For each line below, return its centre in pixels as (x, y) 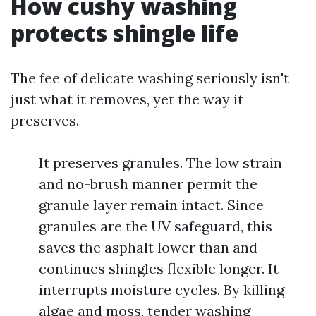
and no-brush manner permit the (148, 184)
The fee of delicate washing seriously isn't (150, 78)
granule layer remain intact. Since (151, 205)
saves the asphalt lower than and (148, 247)
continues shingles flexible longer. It (159, 268)
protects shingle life (124, 33)
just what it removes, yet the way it (127, 99)
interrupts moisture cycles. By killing (162, 290)
